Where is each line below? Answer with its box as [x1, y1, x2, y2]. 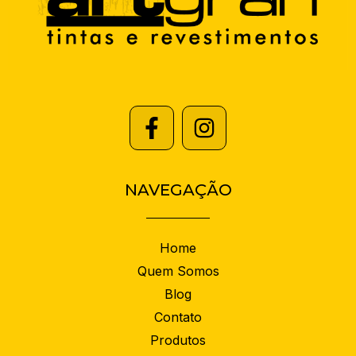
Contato [154, 309, 202, 326]
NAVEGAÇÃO [124, 180, 232, 200]
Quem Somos [137, 263, 219, 280]
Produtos [150, 332, 206, 349]
